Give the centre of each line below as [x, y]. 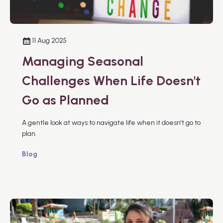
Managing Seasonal [83, 61]
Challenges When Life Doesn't [111, 80]
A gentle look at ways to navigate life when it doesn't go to [111, 122]
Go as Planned [65, 100]
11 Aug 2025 [49, 40]
